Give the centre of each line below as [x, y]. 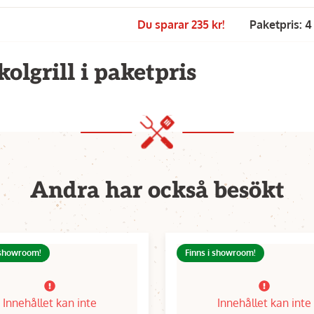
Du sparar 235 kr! [182, 25]
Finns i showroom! [220, 253]
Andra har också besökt [157, 191]
